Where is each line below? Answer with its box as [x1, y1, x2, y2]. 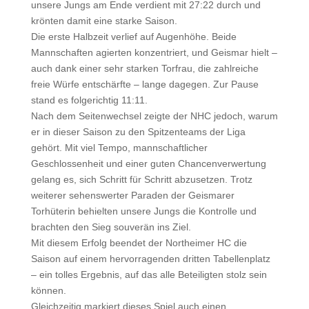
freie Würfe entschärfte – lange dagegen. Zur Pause [30, 79, 259, 90]
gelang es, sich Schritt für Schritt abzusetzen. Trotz [30, 174, 252, 185]
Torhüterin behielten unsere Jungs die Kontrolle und [30, 206, 257, 217]
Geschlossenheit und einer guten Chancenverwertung [30, 158, 266, 169]
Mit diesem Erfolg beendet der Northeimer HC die [30, 237, 247, 248]
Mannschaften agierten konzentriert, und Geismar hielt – [30, 47, 277, 58]
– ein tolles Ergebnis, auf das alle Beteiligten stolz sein [30, 269, 267, 280]
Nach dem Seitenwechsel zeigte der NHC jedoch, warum [30, 110, 278, 121]
